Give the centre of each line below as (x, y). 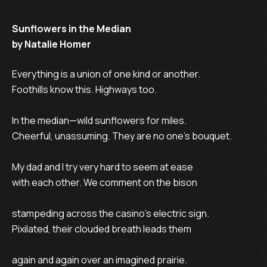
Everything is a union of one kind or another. (106, 74)
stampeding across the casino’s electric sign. (111, 213)
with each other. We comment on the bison (105, 182)
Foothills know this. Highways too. (84, 89)
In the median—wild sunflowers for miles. (99, 120)
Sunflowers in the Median (72, 29)
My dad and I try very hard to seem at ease (103, 167)
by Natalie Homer (52, 44)
